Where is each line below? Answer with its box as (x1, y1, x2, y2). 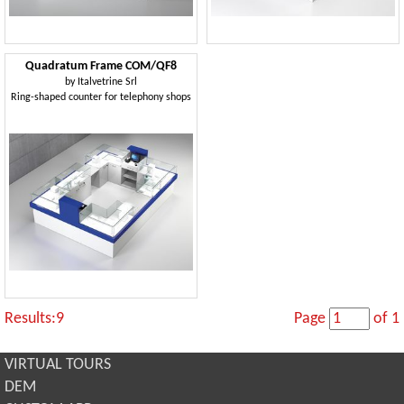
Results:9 (5, 310, 64, 327)
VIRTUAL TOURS (5, 356, 111, 373)
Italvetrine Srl (78, 77, 137, 87)
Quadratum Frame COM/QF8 (25, 60, 177, 72)
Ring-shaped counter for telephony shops (11, 92, 191, 103)
